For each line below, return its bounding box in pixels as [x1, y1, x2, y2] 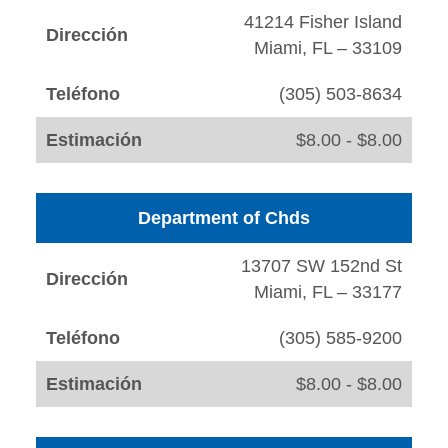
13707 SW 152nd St [241, 256, 402, 277]
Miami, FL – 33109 [254, 38, 402, 59]
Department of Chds [138, 208, 310, 229]
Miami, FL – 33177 [254, 282, 402, 303]
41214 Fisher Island [244, 12, 402, 33]
